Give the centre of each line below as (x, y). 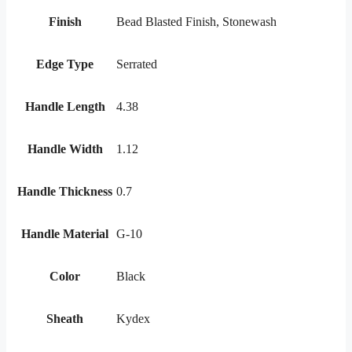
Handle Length (65, 106)
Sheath (65, 318)
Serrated (137, 64)
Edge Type (65, 64)
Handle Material (65, 233)
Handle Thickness (65, 191)
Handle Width (65, 148)
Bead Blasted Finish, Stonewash (196, 21)
